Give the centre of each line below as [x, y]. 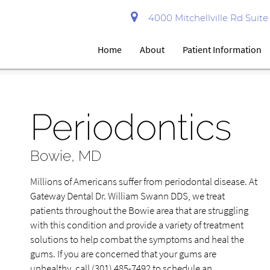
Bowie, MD [66, 155]
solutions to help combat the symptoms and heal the [137, 240]
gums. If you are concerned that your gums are [123, 254]
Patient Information [222, 49]
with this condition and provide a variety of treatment [137, 225]
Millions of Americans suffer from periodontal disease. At [144, 182]
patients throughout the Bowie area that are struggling [139, 211]
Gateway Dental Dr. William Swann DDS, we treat [127, 196]
